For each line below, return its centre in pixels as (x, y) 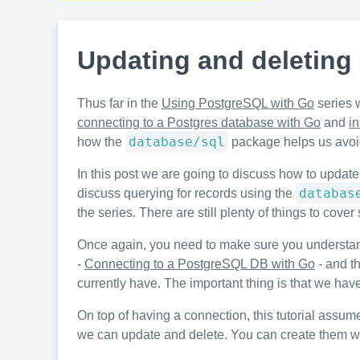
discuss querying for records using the (186, 193)
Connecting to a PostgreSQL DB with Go (200, 264)
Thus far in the (119, 103)
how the (101, 142)
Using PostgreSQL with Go (238, 103)
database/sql (177, 142)
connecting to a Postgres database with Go (199, 123)
